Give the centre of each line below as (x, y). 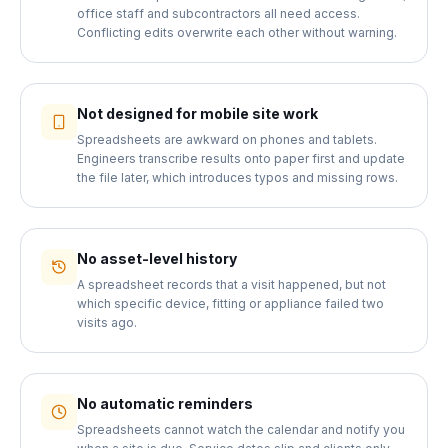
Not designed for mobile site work (197, 113)
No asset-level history (157, 258)
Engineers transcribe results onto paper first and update (241, 158)
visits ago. (107, 322)
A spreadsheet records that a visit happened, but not (231, 284)
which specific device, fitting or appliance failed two (230, 303)
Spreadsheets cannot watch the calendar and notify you (241, 429)
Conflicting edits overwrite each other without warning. (237, 32)
